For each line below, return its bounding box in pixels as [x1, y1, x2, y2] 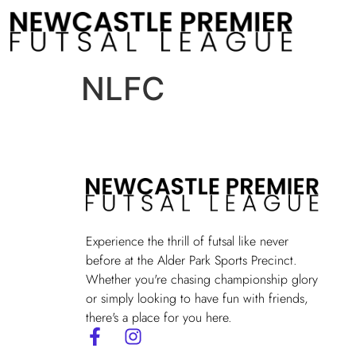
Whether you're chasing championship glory [85, 269, 318, 288]
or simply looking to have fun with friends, [85, 288, 308, 308]
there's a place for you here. [85, 308, 232, 327]
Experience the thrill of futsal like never [85, 231, 288, 250]
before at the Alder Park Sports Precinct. [85, 250, 297, 269]
